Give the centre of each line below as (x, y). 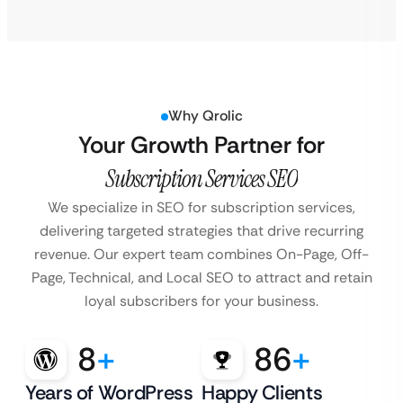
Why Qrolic (205, 116)
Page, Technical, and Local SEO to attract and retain (201, 278)
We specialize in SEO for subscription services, (201, 208)
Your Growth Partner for (201, 145)
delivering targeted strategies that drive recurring (201, 231)
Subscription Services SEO (201, 179)
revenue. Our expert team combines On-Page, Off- (201, 255)
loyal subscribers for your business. (201, 301)
